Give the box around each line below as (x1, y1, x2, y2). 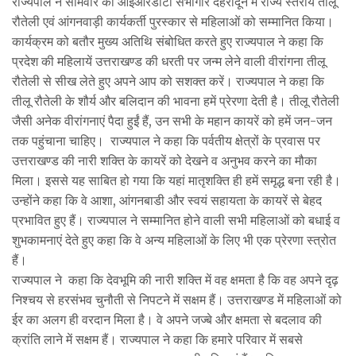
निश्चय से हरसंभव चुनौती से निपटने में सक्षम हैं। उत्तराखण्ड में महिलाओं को (12, 291, 342, 308)
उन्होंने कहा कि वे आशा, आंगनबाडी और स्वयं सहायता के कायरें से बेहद (12, 192, 322, 208)
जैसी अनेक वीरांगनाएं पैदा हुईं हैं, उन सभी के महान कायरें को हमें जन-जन (12, 112, 332, 129)
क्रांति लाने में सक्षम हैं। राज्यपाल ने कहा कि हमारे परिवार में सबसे (12, 331, 303, 347)
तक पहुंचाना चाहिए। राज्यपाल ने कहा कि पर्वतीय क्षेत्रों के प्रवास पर (12, 132, 320, 149)
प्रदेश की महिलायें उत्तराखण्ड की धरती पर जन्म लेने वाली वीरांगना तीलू (12, 52, 326, 69)
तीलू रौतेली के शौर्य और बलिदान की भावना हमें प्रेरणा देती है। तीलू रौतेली (12, 92, 339, 109)
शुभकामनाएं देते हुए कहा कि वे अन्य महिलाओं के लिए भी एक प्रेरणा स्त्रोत (12, 231, 336, 248)
